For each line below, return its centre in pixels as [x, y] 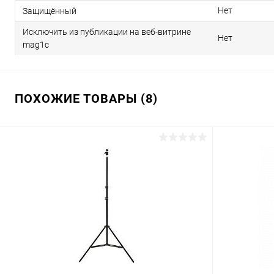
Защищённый [50, 11]
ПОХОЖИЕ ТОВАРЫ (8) [86, 99]
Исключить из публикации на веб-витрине [107, 32]
